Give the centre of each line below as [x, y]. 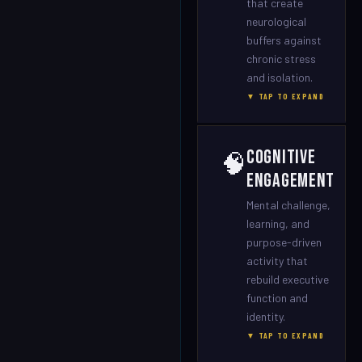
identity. [266, 316]
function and [277, 298]
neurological [276, 21]
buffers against [284, 40]
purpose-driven [284, 242]
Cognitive [281, 157]
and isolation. [280, 77]
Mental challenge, [288, 205]
